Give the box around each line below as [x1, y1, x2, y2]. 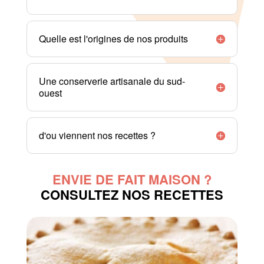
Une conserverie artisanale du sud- [38, 74, 185, 88]
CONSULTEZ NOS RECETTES [40, 184, 223, 204]
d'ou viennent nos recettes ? [38, 128, 156, 142]
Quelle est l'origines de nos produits [38, 31, 188, 45]
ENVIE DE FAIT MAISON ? [52, 169, 212, 189]
